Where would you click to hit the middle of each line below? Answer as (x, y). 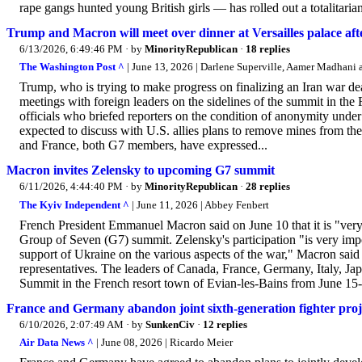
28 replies (268, 187)
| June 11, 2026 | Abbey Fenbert (199, 204)
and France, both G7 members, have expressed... (143, 145)
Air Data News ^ (57, 343)
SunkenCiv (170, 324)
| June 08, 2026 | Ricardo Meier (163, 343)
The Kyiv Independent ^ (74, 204)
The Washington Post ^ (72, 67)
